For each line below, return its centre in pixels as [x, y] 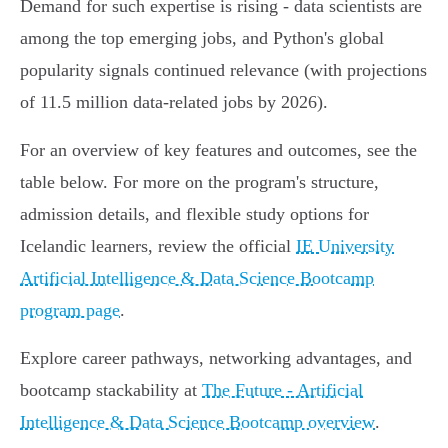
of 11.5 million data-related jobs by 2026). [174, 102]
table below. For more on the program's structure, [199, 182]
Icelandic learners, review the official [158, 246]
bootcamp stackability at [111, 390]
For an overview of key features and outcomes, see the [218, 150]
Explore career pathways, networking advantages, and [216, 358]
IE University [345, 246]
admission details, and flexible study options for [194, 214]
